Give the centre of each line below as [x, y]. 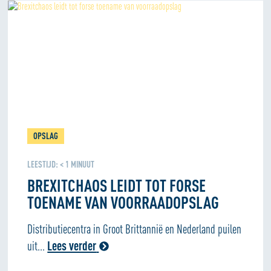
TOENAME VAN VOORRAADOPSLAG [123, 202]
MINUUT [83, 164]
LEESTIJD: [43, 164]
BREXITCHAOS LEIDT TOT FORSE [117, 185]
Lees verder [72, 246]
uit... [38, 246]
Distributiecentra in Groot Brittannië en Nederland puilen [135, 229]
